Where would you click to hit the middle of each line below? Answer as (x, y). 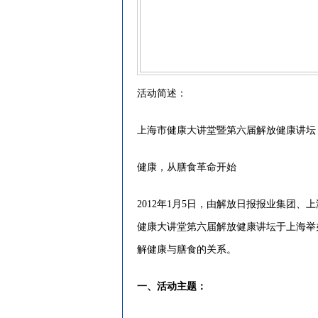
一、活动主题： (172, 286)
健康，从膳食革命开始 (187, 167)
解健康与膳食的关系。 (187, 250)
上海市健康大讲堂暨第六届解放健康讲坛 (226, 130)
